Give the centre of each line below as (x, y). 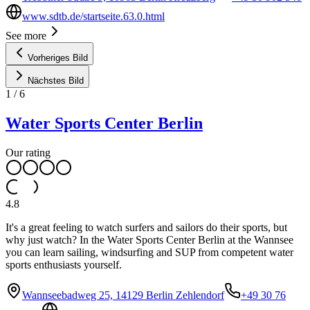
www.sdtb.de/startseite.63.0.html (93, 16)
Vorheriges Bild (58, 57)
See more (26, 35)
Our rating (28, 152)
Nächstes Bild (56, 80)
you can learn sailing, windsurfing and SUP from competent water (149, 252)
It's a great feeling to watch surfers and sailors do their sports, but (146, 227)
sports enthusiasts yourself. (64, 264)
